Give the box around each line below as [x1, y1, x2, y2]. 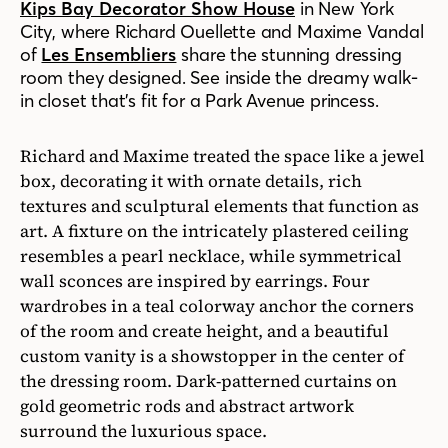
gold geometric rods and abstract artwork [20, 394, 354, 419]
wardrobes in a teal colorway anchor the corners [20, 294, 414, 319]
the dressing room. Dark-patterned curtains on [20, 369, 397, 394]
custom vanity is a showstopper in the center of [20, 344, 404, 369]
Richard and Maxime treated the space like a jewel [20, 144, 425, 169]
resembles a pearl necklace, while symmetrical [20, 244, 402, 269]
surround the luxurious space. [20, 419, 267, 444]
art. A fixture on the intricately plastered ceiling [20, 219, 408, 244]
